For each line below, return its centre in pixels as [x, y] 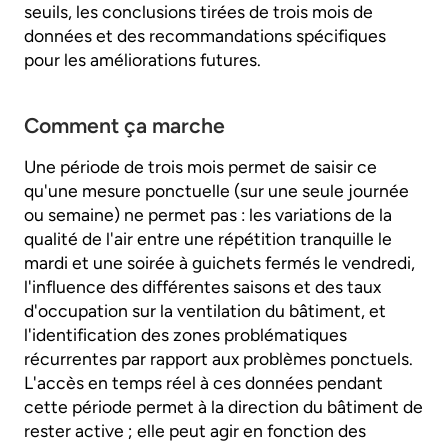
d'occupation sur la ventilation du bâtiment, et [205, 310]
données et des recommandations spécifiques [205, 35]
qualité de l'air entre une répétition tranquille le [208, 238]
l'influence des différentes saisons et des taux [202, 286]
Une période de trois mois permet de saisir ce [200, 166]
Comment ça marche [124, 125]
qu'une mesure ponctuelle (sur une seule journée [216, 190]
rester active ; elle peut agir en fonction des [195, 430]
